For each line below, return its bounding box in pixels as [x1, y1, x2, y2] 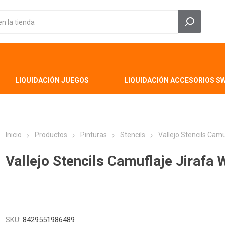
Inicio [6, 131, 22, 139]
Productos [35, 131, 68, 139]
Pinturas [80, 131, 107, 139]
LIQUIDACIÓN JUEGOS [15, 76, 89, 84]
